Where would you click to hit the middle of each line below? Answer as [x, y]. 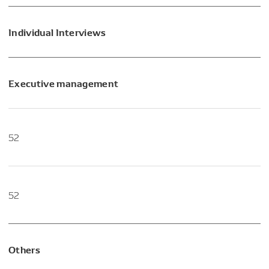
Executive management [64, 82]
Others [24, 249]
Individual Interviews [57, 31]
